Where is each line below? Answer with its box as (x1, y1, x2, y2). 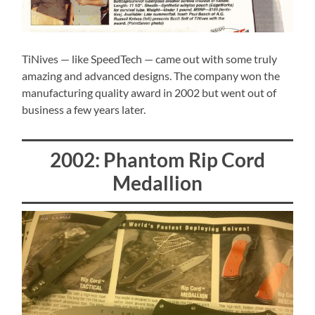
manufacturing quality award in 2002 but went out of (22, 86, 277, 100)
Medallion (112, 171, 202, 195)
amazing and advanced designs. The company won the (22, 69, 281, 83)
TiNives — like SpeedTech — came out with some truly (22, 52, 278, 66)
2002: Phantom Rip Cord (49, 148, 265, 172)
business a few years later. (22, 103, 146, 117)
